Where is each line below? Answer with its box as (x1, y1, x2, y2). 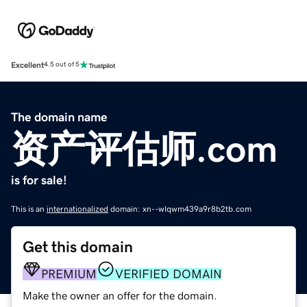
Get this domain (23, 238, 133, 255)
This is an (11, 204, 47, 213)
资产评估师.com (11, 130, 278, 167)
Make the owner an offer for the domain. (23, 289, 217, 301)
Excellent (11, 60, 44, 69)
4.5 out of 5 (44, 61, 79, 69)
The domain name (11, 110, 108, 123)
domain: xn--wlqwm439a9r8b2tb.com (108, 204, 251, 213)
